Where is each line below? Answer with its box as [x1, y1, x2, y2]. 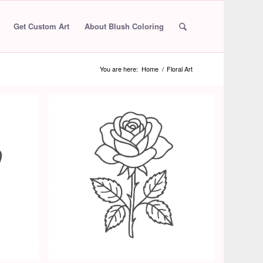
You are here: [99, 64, 138, 73]
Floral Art [166, 64, 193, 73]
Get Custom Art [13, 21, 69, 32]
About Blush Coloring [84, 21, 164, 32]
